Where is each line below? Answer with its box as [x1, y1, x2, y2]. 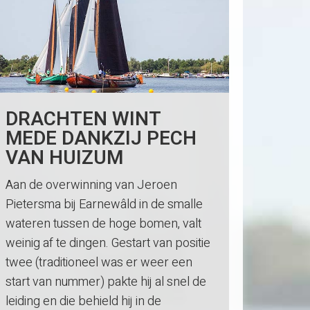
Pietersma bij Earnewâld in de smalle [6, 194, 203, 214]
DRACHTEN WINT [6, 104, 161, 134]
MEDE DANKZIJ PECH [6, 124, 197, 153]
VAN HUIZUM [6, 143, 124, 172]
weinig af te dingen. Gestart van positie [6, 233, 211, 253]
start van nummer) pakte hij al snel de [6, 272, 207, 291]
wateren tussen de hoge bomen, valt [6, 214, 202, 233]
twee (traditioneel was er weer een [6, 253, 193, 272]
